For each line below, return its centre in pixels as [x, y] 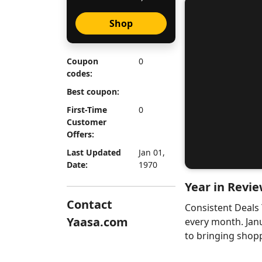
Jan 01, [151, 152]
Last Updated [94, 152]
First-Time [87, 110]
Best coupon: [93, 92]
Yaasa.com [97, 222]
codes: [80, 73]
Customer [87, 122]
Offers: [80, 134]
